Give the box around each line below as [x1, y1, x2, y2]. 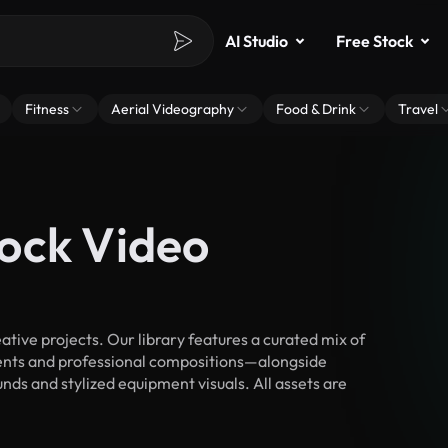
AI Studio [225, 31, 288, 51]
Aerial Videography [111, 100, 234, 118]
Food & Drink [276, 100, 356, 118]
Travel [398, 100, 438, 118]
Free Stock [336, 31, 413, 51]
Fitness [25, 100, 69, 118]
